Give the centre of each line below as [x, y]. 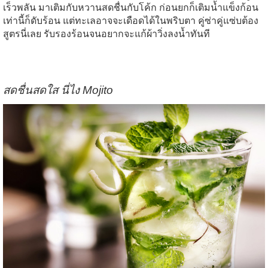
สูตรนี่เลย [22, 34]
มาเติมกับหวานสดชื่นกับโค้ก [98, 8]
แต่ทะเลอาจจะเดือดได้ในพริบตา [129, 21]
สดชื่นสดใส [31, 90]
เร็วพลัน [19, 8]
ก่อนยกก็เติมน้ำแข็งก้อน [209, 8]
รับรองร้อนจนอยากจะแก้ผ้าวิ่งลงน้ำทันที [127, 34]
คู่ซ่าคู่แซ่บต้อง [228, 21]
